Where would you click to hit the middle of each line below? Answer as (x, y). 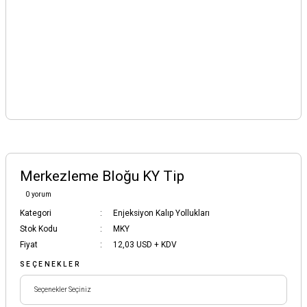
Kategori (36, 213)
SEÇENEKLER (50, 264)
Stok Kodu (39, 229)
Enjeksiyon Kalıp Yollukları (161, 213)
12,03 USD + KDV (145, 244)
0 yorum (38, 194)
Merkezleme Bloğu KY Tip (102, 176)
